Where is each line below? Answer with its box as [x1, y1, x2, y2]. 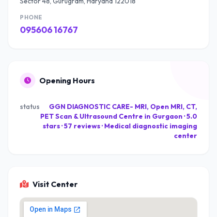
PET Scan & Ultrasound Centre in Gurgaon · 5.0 [40, 112, 197, 121]
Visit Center [32, 179, 77, 189]
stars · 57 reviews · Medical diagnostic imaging [43, 122, 197, 130]
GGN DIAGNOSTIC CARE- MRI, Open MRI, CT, [49, 102, 197, 111]
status [20, 102, 40, 111]
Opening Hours [39, 76, 95, 85]
